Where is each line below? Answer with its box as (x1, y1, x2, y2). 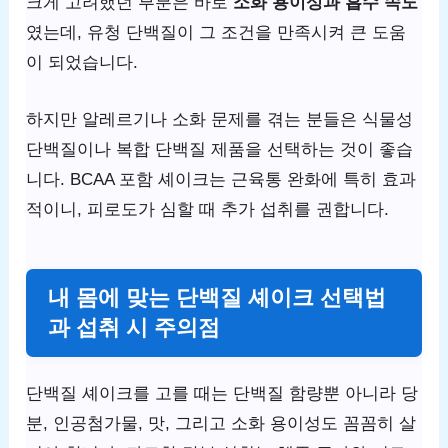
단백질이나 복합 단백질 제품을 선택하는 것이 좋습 (26, 140, 414, 160)
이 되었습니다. (26, 52, 139, 72)
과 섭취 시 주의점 (48, 314, 221, 340)
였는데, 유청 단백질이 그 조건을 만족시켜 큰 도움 (26, 22, 407, 42)
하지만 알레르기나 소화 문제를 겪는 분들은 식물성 (26, 110, 414, 130)
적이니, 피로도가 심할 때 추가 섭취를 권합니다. (26, 200, 390, 220)
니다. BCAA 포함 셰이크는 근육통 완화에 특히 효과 (26, 170, 417, 190)
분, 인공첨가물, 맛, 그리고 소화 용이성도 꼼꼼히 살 (26, 413, 417, 433)
